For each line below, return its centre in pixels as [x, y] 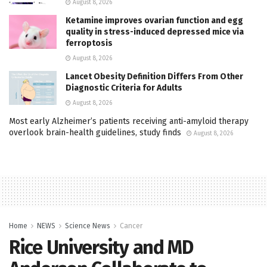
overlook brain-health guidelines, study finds [95, 132]
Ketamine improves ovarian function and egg [154, 20]
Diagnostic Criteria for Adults [124, 88]
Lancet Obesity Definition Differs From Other [154, 76]
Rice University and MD [101, 247]
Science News [88, 226]
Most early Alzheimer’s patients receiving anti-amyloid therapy [129, 121]
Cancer [131, 226]
